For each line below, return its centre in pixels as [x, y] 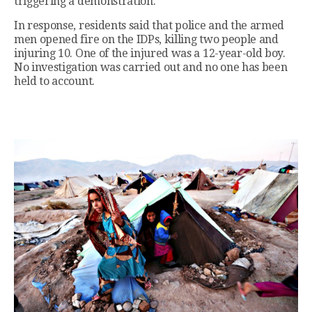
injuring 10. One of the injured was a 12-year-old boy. [150, 54]
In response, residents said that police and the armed [149, 26]
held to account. [54, 81]
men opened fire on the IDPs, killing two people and [146, 40]
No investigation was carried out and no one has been [151, 68]
